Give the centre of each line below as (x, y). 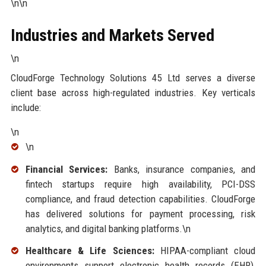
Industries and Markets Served (112, 35)
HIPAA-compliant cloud (205, 251)
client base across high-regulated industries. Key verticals (133, 92)
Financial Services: (66, 169)
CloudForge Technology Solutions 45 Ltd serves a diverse (133, 77)
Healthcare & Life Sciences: (90, 251)
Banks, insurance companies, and (182, 169)
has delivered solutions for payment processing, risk (140, 213)
